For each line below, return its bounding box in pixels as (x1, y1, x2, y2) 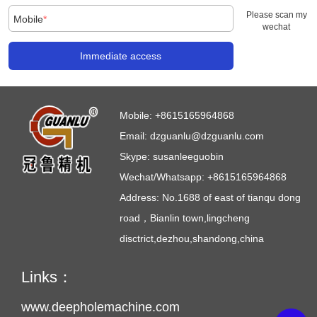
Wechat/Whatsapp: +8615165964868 (120, 171, 287, 183)
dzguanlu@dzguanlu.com (150, 130, 265, 142)
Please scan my (246, 9, 307, 20)
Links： (21, 269, 73, 287)
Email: (120, 130, 151, 142)
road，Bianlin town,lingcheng (120, 212, 250, 224)
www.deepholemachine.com (21, 299, 180, 314)
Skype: (120, 151, 154, 163)
